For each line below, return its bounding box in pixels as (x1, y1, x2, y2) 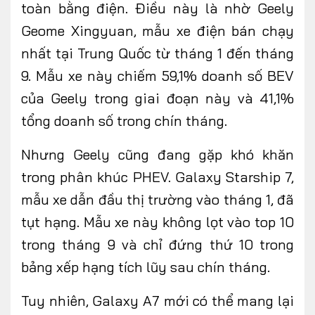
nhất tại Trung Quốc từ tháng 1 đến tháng (21, 44, 294, 63)
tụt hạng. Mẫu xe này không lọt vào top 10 (21, 213, 294, 231)
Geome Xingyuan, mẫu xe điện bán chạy (21, 22, 294, 40)
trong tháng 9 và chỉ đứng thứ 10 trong (21, 236, 294, 254)
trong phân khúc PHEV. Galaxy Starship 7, (21, 168, 294, 186)
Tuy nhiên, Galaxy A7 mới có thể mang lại (21, 292, 294, 310)
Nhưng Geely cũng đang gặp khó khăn (21, 146, 294, 164)
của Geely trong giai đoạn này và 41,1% (21, 89, 294, 108)
